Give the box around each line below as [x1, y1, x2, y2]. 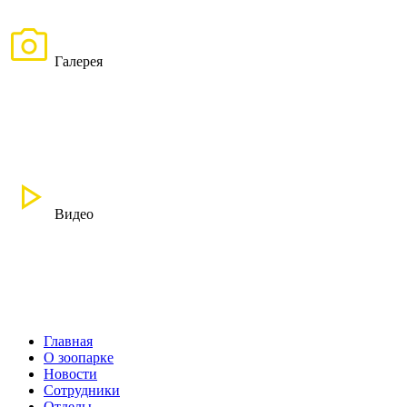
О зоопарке [44, 349, 114, 365]
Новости [44, 365, 97, 382]
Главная [44, 333, 93, 349]
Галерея [51, 53, 103, 69]
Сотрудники [44, 382, 120, 398]
